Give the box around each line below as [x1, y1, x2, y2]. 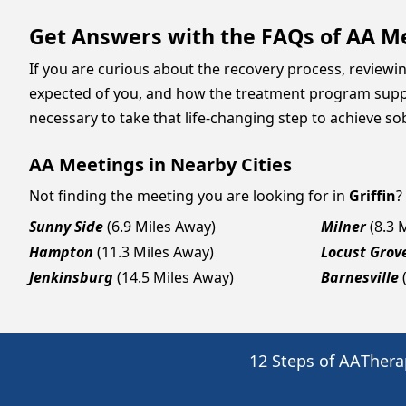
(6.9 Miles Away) [107, 217, 216, 237]
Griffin [349, 186, 396, 206]
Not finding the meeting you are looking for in [29, 186, 345, 206]
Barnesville [321, 267, 399, 287]
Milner [321, 217, 366, 237]
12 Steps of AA [249, 350, 361, 372]
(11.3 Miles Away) [97, 242, 214, 262]
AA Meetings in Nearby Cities [29, 152, 292, 177]
